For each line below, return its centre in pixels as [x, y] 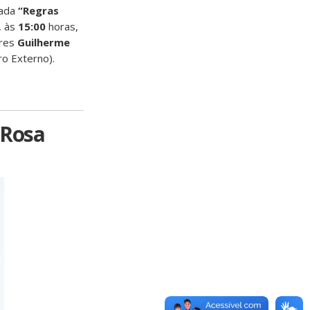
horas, [62, 26]
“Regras [38, 10]
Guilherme [44, 42]
